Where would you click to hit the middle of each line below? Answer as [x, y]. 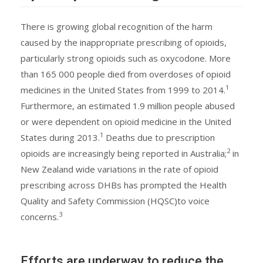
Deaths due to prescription [159, 138]
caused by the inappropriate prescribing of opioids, [124, 43]
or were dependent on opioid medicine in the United [126, 122]
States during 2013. [60, 138]
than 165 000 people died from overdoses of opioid [126, 74]
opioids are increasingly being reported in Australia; [124, 154]
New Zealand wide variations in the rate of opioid [119, 169]
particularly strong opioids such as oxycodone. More [126, 58]
